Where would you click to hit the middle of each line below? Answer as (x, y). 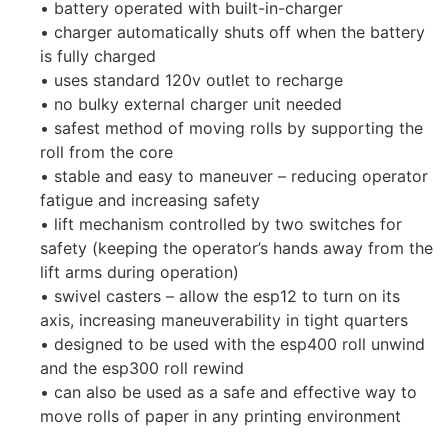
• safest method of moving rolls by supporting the (231, 128)
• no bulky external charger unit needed (191, 104)
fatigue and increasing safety (150, 200)
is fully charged (98, 56)
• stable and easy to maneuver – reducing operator (234, 176)
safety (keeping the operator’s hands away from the (236, 248)
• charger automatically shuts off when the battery (232, 32)
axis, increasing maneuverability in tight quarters (224, 320)
